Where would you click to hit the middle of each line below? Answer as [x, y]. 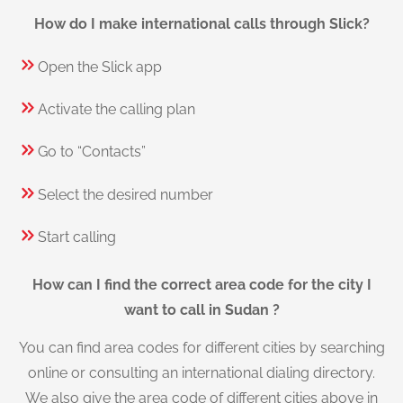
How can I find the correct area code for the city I [201, 284]
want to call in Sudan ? [201, 309]
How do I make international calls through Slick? [201, 24]
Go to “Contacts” [92, 152]
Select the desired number [125, 194]
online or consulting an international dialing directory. [201, 372]
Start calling [77, 237]
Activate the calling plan [116, 110]
